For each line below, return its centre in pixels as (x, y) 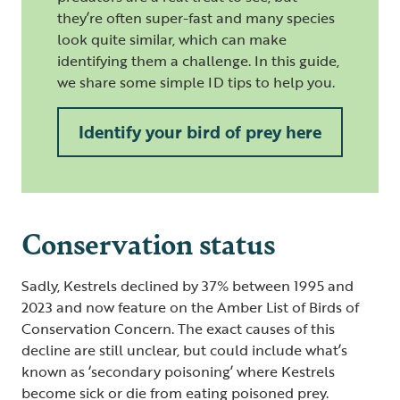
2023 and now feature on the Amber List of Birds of (190, 307)
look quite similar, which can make (172, 39)
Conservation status (148, 242)
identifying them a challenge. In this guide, (198, 60)
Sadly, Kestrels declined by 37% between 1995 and (187, 285)
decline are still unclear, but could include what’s (184, 350)
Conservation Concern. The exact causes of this (178, 328)
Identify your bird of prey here (200, 131)
